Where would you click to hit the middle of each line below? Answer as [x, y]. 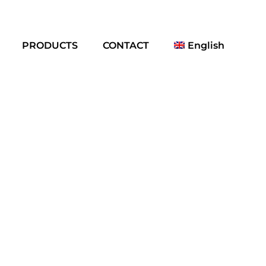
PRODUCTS [50, 45]
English [206, 45]
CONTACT [126, 45]
